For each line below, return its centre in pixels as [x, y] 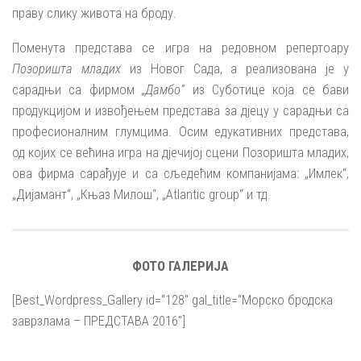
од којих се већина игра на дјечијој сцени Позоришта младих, [180, 152]
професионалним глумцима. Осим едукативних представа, [180, 131]
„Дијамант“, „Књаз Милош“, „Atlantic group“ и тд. [141, 194]
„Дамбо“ [164, 89]
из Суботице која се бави [267, 89]
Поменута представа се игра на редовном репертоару [180, 47]
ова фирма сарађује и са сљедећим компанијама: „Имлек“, [180, 173]
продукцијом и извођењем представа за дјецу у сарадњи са [180, 110]
